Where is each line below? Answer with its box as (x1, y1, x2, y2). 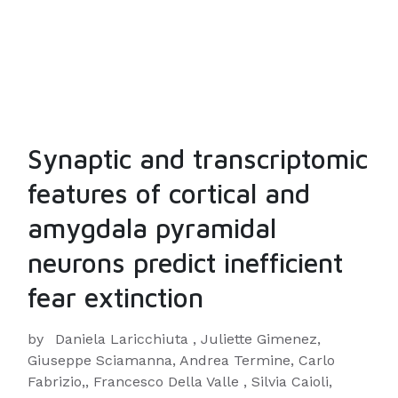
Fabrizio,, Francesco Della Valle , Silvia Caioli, (28, 373, 332, 390)
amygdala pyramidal (28, 212, 276, 243)
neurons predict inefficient (28, 247, 343, 278)
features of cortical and (28, 178, 310, 209)
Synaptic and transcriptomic (28, 143, 368, 174)
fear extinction (28, 282, 203, 313)
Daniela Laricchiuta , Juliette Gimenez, (55, 330, 321, 347)
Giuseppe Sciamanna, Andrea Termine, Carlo (28, 352, 335, 369)
